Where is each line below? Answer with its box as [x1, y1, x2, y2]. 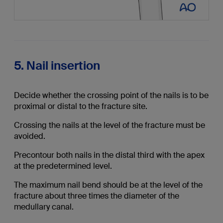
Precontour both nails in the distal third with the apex [13, 149, 205, 160]
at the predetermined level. [13, 160, 112, 171]
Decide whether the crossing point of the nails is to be [13, 90, 209, 101]
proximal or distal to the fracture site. [13, 101, 147, 111]
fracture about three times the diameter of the [13, 190, 179, 201]
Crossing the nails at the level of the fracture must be [13, 119, 205, 130]
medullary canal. [13, 201, 74, 212]
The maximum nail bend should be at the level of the [13, 179, 203, 190]
